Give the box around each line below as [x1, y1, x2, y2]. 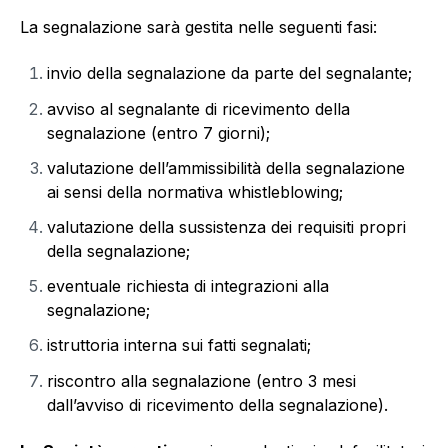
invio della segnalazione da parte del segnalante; [47, 63, 413, 84]
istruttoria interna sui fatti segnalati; [47, 335, 312, 356]
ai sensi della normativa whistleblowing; [47, 181, 344, 202]
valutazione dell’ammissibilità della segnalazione [47, 157, 406, 178]
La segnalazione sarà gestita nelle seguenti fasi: [20, 17, 377, 38]
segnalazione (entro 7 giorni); [47, 122, 271, 143]
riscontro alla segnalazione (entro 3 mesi [47, 370, 357, 391]
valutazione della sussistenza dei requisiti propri [47, 216, 407, 237]
